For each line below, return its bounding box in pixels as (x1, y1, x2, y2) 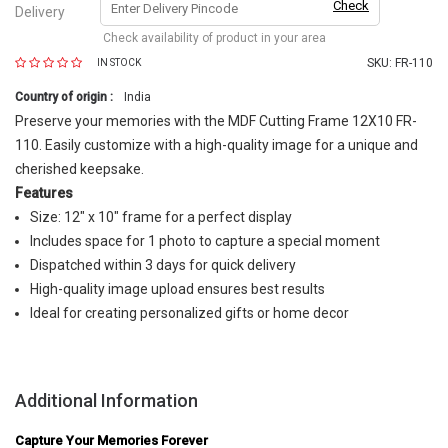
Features (15, 185, 73, 201)
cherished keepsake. (15, 161, 144, 177)
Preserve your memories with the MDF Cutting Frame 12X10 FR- (15, 113, 417, 129)
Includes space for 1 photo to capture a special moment (30, 233, 380, 249)
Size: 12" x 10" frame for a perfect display (30, 209, 292, 225)
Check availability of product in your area (103, 31, 326, 45)
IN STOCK (97, 57, 141, 68)
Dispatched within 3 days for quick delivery (30, 257, 296, 273)
